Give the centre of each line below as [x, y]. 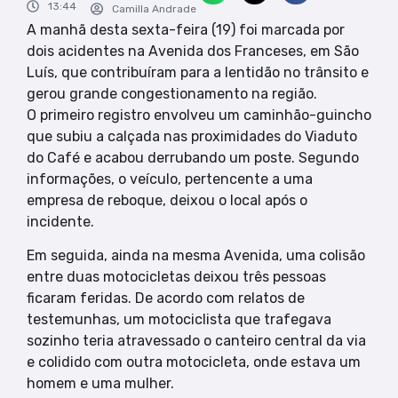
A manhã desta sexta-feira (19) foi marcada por [186, 29]
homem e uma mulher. [100, 384]
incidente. [60, 221]
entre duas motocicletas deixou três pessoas [176, 277]
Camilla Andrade [154, 8]
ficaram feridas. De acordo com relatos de [166, 298]
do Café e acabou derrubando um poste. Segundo [193, 157]
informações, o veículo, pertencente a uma [170, 179]
